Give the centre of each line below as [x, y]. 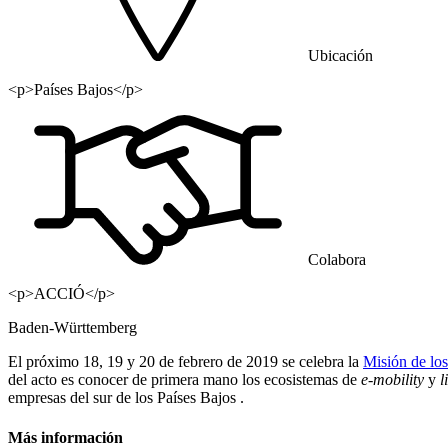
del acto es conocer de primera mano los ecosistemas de [184, 380]
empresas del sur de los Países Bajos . [126, 398]
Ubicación [340, 56]
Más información [65, 437]
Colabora [337, 260]
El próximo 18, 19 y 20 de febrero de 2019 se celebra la [185, 362]
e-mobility [392, 380]
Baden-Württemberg [72, 328]
